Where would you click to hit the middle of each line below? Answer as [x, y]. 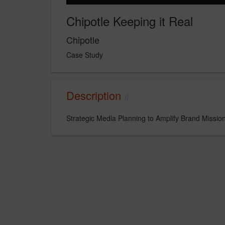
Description [94, 95]
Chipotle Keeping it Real [130, 21]
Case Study [85, 54]
